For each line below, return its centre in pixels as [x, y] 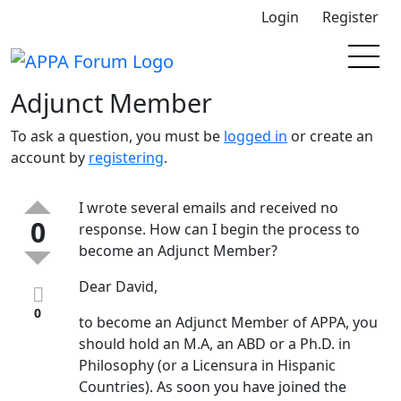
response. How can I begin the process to [219, 229]
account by [50, 158]
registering [126, 158]
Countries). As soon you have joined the [212, 387]
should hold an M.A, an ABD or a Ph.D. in [214, 344]
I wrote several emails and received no [208, 208]
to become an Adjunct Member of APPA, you [228, 322]
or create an [330, 136]
